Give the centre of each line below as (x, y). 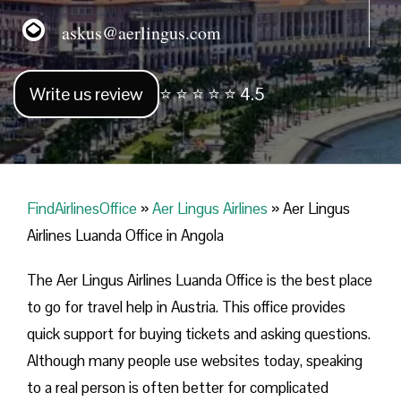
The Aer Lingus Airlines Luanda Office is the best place (200, 281)
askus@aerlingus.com (133, 32)
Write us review (86, 94)
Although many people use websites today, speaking (195, 361)
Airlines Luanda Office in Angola (125, 236)
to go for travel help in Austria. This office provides (186, 307)
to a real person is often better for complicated (178, 388)
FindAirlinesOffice (82, 209)
